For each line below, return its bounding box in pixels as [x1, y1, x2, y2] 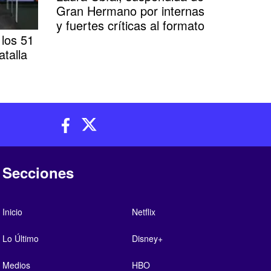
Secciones [2, 162, 74, 183]
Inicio [2, 205, 23, 218]
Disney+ [131, 232, 163, 244]
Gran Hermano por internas [56, 2, 204, 19]
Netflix [131, 205, 155, 218]
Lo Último [2, 232, 39, 244]
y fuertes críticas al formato [56, 16, 204, 34]
